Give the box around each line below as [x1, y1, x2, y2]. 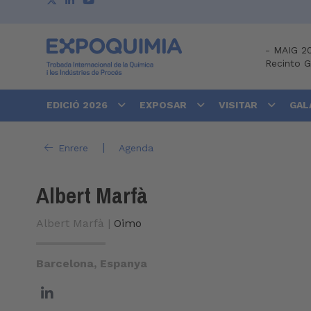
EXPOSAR [140, 99, 190, 111]
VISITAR [219, 99, 260, 111]
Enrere [58, 142, 88, 153]
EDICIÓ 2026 [47, 99, 110, 111]
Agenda [118, 142, 153, 153]
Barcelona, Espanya [36, 257, 147, 271]
